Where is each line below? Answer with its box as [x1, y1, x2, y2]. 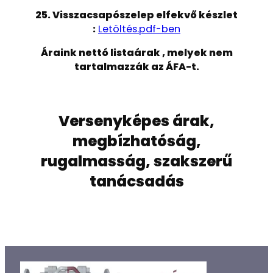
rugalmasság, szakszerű [41, 150, 232, 172]
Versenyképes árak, [58, 110, 214, 132]
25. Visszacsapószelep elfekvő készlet [35, 8, 238, 23]
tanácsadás [89, 170, 184, 192]
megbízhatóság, [72, 130, 201, 152]
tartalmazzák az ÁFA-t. [74, 60, 199, 74]
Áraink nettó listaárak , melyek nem [40, 46, 233, 60]
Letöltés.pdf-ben [98, 22, 180, 37]
